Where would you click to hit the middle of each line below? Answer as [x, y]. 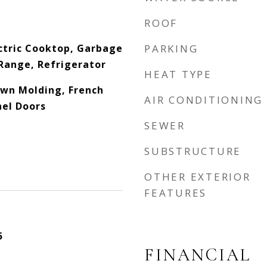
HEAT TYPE [178, 74]
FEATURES [176, 193]
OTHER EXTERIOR [198, 177]
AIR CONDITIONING [204, 100]
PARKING [171, 49]
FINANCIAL [198, 255]
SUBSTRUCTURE [193, 151]
